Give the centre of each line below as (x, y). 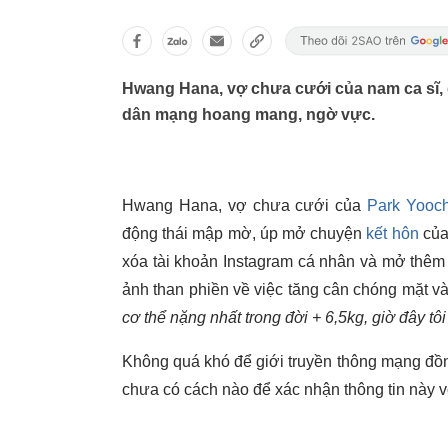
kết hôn (392, 233)
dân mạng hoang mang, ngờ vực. (248, 114)
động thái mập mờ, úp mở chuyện (244, 233)
